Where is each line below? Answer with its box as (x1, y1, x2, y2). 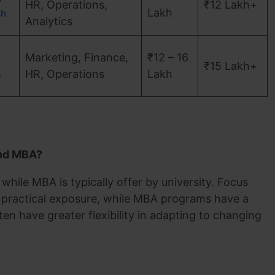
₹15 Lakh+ (204, 60, 257, 72)
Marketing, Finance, (25, 51, 128, 64)
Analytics (25, 15, 72, 28)
